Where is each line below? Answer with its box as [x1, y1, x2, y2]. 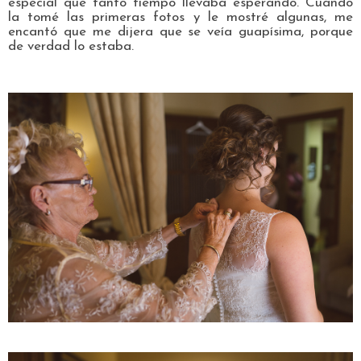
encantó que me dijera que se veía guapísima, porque [8, 25, 353, 39]
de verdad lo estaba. [8, 39, 134, 53]
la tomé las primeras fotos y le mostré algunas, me [8, 10, 353, 24]
